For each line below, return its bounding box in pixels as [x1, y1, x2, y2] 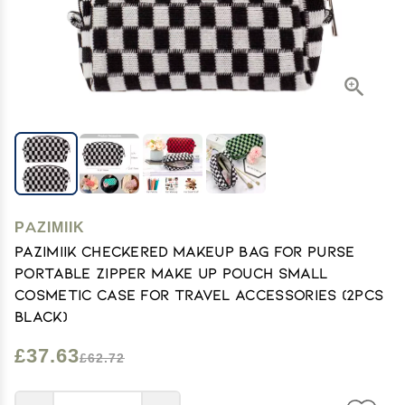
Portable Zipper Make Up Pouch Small [14, 264, 328, 281]
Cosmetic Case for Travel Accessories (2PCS [14, 286, 384, 303]
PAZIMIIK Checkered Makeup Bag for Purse [14, 242, 355, 259]
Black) [14, 307, 67, 325]
